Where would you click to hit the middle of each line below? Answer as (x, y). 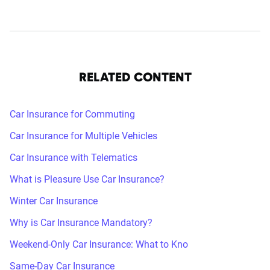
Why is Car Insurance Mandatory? (81, 222)
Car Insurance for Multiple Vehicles (83, 136)
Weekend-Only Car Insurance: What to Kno (99, 244)
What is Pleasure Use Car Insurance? (87, 179)
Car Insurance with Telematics (74, 157)
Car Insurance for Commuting (72, 114)
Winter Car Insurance (54, 201)
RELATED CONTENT (135, 78)
